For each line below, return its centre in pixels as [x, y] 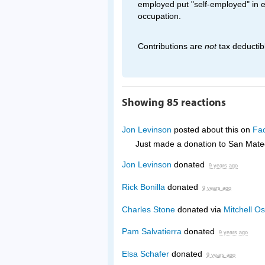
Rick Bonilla [143, 187]
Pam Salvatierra [152, 232]
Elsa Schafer [146, 254]
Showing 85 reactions [174, 102]
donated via [199, 209]
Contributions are [171, 46]
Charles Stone [148, 209]
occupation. [159, 16]
